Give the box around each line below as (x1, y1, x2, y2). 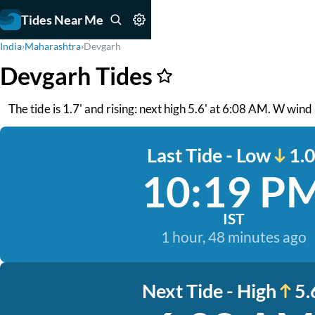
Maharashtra (25, 40, 81, 52)
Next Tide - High (141, 279, 276, 302)
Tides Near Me (21, 11, 103, 27)
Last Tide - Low (147, 143, 271, 167)
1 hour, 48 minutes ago (160, 228, 307, 245)
